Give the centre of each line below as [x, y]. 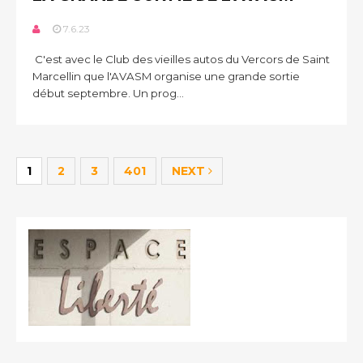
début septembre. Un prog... [108, 93]
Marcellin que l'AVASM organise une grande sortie [166, 76]
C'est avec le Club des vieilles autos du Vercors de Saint [181, 59]
